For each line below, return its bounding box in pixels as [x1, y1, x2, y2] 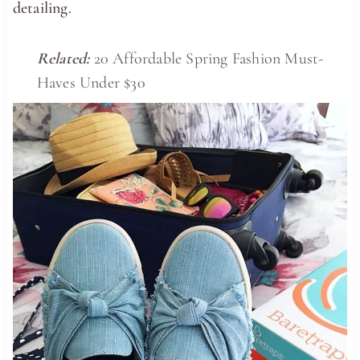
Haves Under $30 [36, 72, 145, 92]
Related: [36, 48, 90, 68]
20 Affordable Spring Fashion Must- [93, 48, 324, 68]
